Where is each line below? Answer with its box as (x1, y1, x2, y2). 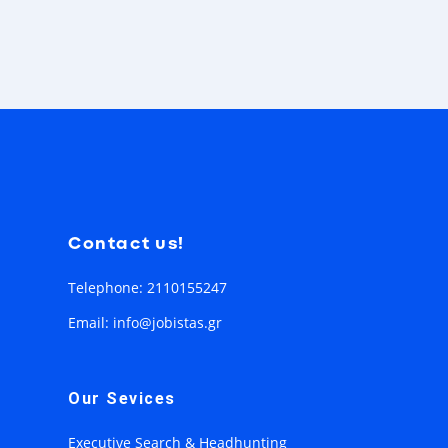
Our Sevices (68, 388, 176, 408)
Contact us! (68, 232, 185, 254)
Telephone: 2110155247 (68, 277, 228, 297)
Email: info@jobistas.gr (68, 312, 223, 332)
